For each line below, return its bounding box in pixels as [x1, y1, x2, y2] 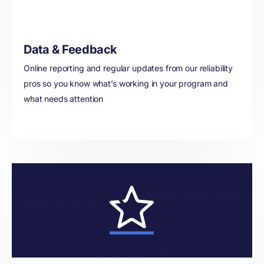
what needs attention [24, 94, 104, 104]
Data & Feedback [24, 42, 117, 57]
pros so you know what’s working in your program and [24, 78, 228, 88]
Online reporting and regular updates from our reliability [24, 63, 233, 73]
